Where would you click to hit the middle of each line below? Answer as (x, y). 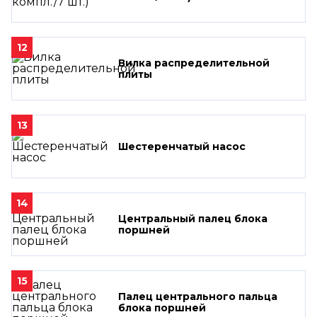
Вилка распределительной (194, 63)
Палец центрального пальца (198, 296)
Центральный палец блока (193, 218)
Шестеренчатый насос (182, 146)
